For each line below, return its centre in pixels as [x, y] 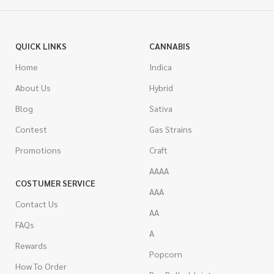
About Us [33, 87]
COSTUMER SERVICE [55, 183]
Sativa [161, 108]
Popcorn [165, 254]
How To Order [41, 266]
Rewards [31, 245]
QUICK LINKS [41, 46]
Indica [160, 67]
